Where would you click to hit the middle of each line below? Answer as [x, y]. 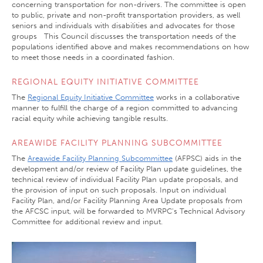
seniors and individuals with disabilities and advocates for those [123, 26]
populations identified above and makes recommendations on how [130, 47]
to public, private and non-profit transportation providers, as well [126, 15]
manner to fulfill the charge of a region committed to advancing [125, 108]
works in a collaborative [197, 97]
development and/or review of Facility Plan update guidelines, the [127, 169]
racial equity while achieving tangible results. [90, 118]
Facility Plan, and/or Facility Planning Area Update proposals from [127, 200]
